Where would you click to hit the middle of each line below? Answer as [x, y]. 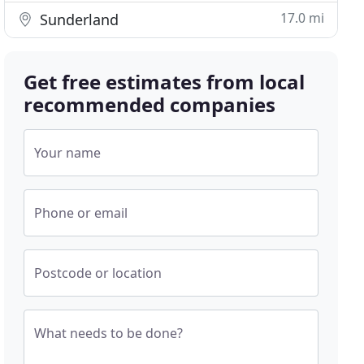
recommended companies [150, 104]
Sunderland [78, 19]
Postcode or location [98, 273]
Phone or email [81, 213]
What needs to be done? [109, 333]
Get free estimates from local [165, 82]
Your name [68, 153]
